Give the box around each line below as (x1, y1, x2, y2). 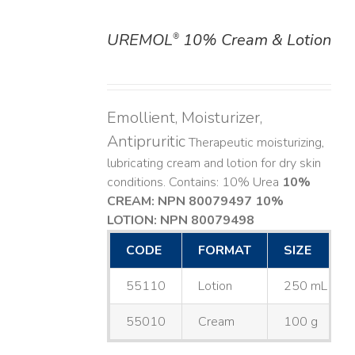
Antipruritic (106, 131, 185, 153)
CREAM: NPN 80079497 (106, 193, 252, 211)
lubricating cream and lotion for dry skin (106, 155, 321, 173)
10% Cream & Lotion (178, 29, 331, 52)
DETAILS (24, 35, 67, 48)
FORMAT (197, 242, 251, 260)
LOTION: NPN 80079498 (106, 212, 254, 230)
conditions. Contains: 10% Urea (106, 174, 282, 192)
